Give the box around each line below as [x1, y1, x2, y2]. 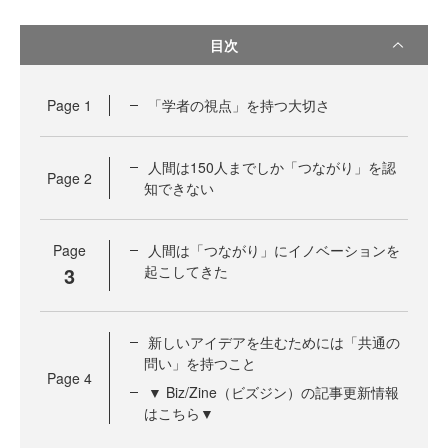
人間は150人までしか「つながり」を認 [148, 157, 396, 177]
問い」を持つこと [144, 353, 256, 373]
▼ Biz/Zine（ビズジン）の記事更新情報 [148, 382, 399, 402]
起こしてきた [144, 261, 228, 281]
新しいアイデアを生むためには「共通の [148, 332, 400, 352]
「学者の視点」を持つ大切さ [148, 95, 330, 115]
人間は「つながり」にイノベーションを [148, 240, 400, 260]
